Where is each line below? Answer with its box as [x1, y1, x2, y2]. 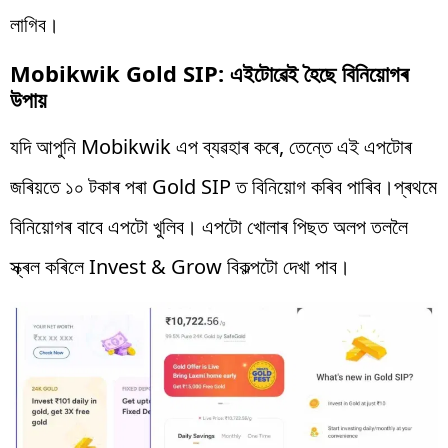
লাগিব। [10, 11, 59, 39]
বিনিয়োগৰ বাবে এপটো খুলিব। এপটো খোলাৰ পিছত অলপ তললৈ [10, 213, 408, 241]
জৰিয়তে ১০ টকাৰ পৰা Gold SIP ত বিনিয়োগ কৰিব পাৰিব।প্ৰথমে [10, 173, 437, 201]
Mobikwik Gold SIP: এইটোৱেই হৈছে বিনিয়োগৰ [10, 58, 408, 89]
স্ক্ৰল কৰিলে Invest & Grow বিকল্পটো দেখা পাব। [10, 253, 350, 281]
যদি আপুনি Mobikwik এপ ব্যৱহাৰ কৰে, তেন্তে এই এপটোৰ [10, 133, 412, 161]
